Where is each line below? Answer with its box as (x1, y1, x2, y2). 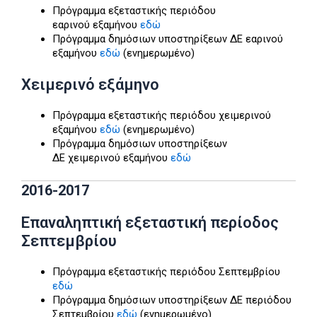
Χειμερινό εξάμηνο (21, 76, 159, 93)
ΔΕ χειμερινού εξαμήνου (52, 151, 171, 164)
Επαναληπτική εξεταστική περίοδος (21, 213, 279, 231)
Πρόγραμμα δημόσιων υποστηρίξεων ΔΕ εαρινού (52, 33, 283, 46)
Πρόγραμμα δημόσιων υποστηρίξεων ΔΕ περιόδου (52, 293, 292, 306)
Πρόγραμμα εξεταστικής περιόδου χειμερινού (52, 109, 271, 122)
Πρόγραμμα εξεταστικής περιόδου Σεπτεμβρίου (52, 265, 280, 278)
